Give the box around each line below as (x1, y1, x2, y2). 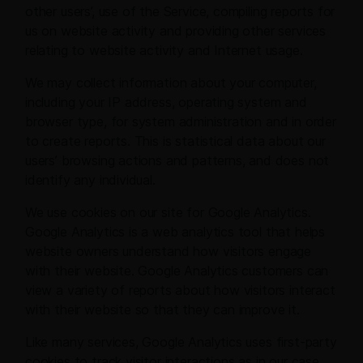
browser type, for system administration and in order (25, 113, 336, 130)
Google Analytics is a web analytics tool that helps (25, 224, 326, 241)
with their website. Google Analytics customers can (25, 263, 329, 280)
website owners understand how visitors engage (25, 243, 312, 260)
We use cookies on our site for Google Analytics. (25, 204, 311, 221)
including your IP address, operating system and (25, 94, 307, 111)
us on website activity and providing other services (25, 23, 327, 40)
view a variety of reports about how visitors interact (25, 282, 335, 299)
